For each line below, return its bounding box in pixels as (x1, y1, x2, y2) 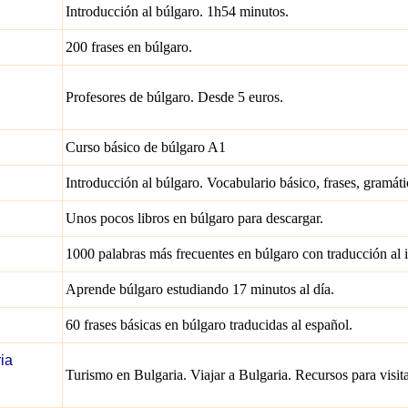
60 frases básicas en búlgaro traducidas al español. (66, 317, 352, 332)
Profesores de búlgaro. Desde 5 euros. (66, 89, 283, 105)
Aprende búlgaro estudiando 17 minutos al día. (66, 281, 334, 297)
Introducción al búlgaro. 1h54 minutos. (66, 4, 289, 19)
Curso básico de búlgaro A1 (66, 139, 226, 155)
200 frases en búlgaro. (66, 39, 192, 55)
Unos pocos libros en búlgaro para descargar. (66, 210, 323, 226)
